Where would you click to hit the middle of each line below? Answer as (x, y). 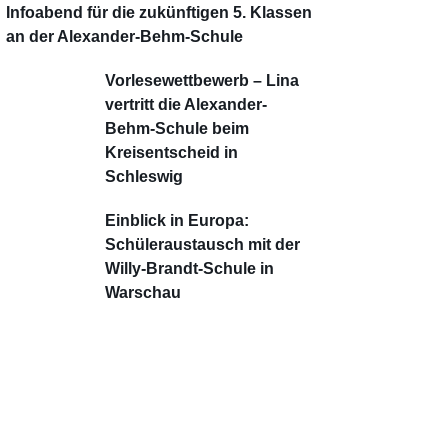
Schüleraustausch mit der (203, 244)
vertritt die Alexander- (186, 104)
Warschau (143, 292)
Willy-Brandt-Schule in (190, 268)
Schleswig (144, 176)
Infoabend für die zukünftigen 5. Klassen (159, 12)
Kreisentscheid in (172, 152)
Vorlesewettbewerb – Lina (202, 80)
